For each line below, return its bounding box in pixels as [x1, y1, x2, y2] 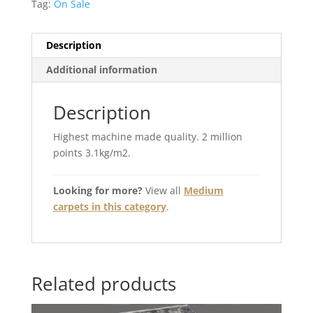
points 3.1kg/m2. [52, 146, 131, 160]
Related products [31, 271, 176, 297]
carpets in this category [52, 200, 166, 214]
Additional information [45, 63, 157, 77]
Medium [183, 184, 224, 198]
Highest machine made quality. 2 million [52, 130, 242, 144]
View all [142, 184, 184, 198]
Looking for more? [52, 184, 143, 198]
